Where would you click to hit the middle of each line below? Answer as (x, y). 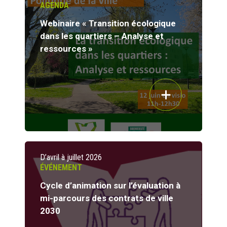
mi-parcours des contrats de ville (107, 198)
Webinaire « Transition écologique (108, 24)
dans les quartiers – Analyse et (102, 36)
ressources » (66, 49)
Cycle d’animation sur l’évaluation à (110, 186)
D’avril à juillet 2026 (71, 158)
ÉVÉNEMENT (61, 168)
